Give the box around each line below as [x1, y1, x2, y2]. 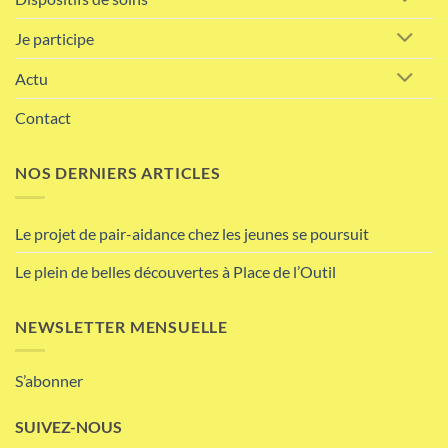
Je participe [15, 29, 94, 49]
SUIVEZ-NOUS [15, 416, 122, 436]
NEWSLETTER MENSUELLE [15, 316, 228, 336]
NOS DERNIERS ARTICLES [15, 162, 221, 182]
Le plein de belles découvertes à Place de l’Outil [15, 261, 336, 281]
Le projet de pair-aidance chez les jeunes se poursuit [15, 223, 369, 243]
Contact [15, 107, 71, 127]
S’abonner [15, 371, 83, 391]
